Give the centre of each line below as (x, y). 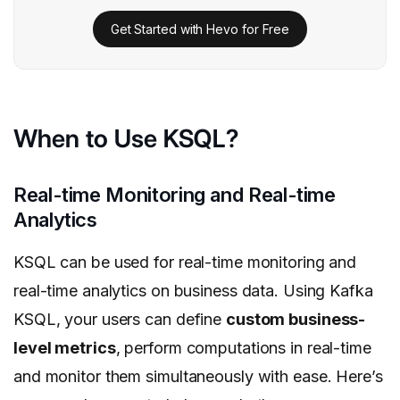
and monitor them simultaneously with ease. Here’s (198, 377)
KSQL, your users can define (120, 320)
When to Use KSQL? (126, 139)
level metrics (65, 348)
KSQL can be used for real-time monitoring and (185, 262)
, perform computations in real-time (243, 348)
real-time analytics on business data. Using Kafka (193, 291)
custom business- (296, 320)
